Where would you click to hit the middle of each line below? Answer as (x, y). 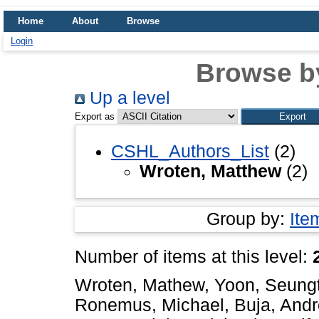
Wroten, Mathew (140, 286)
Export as (95, 116)
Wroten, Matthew (210, 171)
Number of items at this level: (194, 256)
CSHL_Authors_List (190, 151)
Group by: (248, 219)
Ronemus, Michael (150, 305)
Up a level (127, 98)
